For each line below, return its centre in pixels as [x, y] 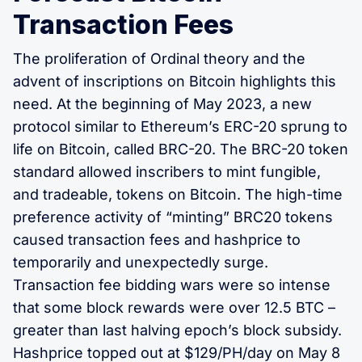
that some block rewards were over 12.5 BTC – [174, 307]
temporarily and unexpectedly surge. [141, 262]
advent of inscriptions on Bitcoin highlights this [175, 81]
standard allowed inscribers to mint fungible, [167, 171]
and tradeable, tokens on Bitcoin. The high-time [178, 194]
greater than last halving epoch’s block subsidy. [177, 330]
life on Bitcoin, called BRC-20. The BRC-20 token [181, 149]
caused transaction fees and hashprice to [157, 239]
